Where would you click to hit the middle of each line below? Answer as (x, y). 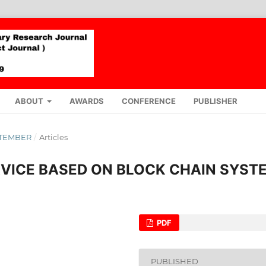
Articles (53, 137)
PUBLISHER (216, 101)
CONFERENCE (149, 101)
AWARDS (87, 101)
